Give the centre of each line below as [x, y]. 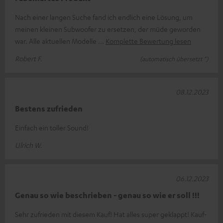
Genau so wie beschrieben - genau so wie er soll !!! [107, 195]
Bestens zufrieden [49, 108]
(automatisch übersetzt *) [174, 58]
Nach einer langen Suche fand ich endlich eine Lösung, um [104, 17]
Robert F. [29, 58]
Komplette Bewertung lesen [148, 41]
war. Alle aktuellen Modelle [56, 41]
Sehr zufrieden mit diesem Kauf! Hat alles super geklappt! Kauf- [111, 214]
